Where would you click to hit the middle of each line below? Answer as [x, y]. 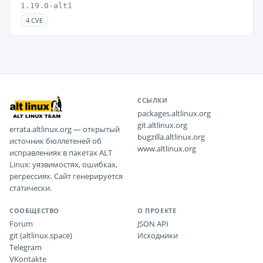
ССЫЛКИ [153, 100]
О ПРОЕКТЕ [157, 210]
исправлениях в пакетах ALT [61, 153]
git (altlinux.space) [41, 235]
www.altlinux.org [167, 149]
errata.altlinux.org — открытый [65, 129]
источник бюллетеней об [55, 141]
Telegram [26, 247]
